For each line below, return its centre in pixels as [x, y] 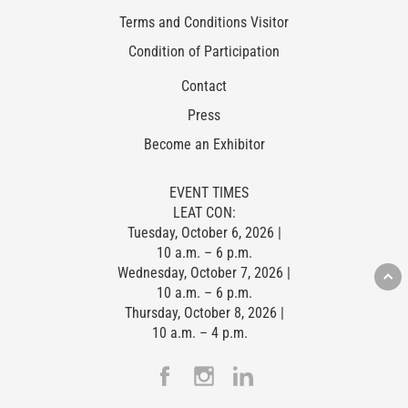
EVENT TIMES [209, 192]
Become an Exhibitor [204, 144]
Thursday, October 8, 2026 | [204, 312]
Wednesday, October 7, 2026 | [204, 272]
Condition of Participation [204, 51]
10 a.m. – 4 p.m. [199, 332]
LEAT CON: [204, 212]
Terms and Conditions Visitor [204, 22]
